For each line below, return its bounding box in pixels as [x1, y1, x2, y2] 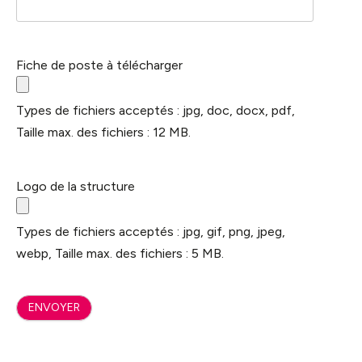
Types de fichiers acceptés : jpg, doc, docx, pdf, [16, 102, 295, 118]
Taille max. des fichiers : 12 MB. [16, 124, 191, 140]
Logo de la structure [16, 178, 135, 194]
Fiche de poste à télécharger [16, 57, 183, 73]
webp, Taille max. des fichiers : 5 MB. [16, 245, 224, 261]
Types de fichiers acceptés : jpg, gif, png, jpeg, [16, 223, 285, 239]
